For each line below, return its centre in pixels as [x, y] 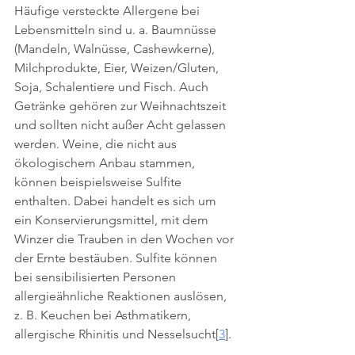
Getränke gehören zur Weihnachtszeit [122, 106]
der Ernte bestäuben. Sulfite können [117, 258]
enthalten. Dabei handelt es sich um [117, 201]
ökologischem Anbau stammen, [106, 163]
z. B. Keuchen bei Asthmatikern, [104, 315]
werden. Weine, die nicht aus [97, 144]
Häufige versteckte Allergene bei [109, 11]
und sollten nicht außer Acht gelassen [122, 125]
